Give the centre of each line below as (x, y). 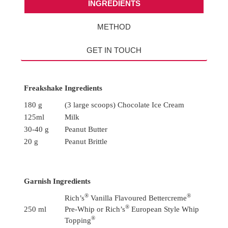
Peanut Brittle (86, 142)
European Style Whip (164, 209)
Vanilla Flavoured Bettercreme (137, 198)
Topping (78, 220)
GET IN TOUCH (114, 50)
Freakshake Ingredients (63, 88)
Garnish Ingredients (57, 181)
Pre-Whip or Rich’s (95, 209)
